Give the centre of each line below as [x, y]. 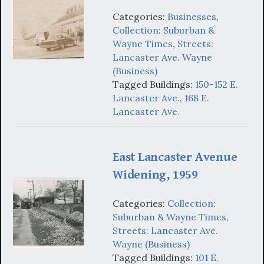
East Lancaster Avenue [175, 157]
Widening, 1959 [155, 175]
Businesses [192, 17]
